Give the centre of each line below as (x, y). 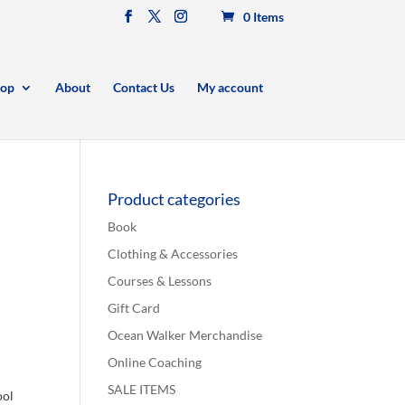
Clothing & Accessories (173, 254)
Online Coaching (155, 362)
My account (230, 88)
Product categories (174, 199)
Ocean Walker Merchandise (185, 335)
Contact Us (143, 88)
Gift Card (134, 308)
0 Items (263, 16)
